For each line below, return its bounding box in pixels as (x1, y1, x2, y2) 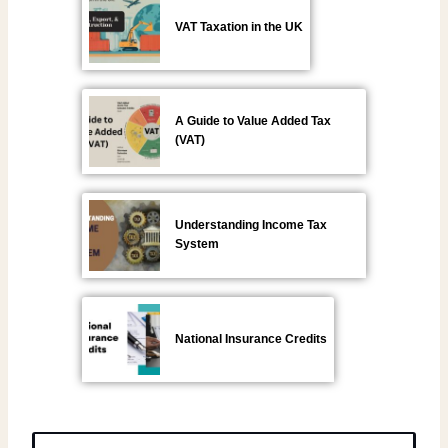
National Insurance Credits (175, 331, 327, 346)
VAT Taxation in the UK (175, 19, 303, 34)
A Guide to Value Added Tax (175, 114, 331, 129)
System (175, 237, 219, 252)
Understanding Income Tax (175, 218, 327, 233)
